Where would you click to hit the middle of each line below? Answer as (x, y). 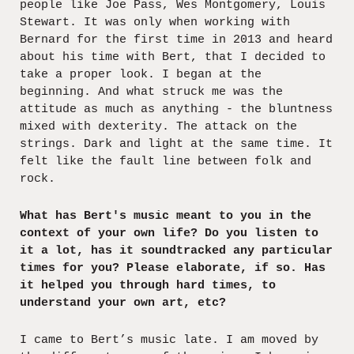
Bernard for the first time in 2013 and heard (176, 40)
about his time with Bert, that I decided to (173, 57)
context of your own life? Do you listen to (169, 233)
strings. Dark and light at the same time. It (176, 144)
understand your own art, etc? (123, 303)
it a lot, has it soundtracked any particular (176, 250)
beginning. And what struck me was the (151, 92)
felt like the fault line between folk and (166, 161)
